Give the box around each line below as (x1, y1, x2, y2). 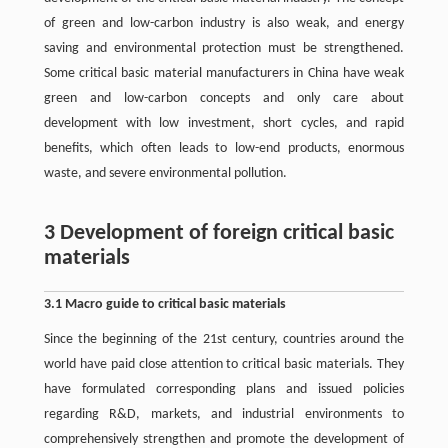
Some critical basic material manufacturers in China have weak (43, 66, 405, 81)
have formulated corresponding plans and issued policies (43, 382, 405, 397)
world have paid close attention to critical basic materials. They (43, 357, 405, 372)
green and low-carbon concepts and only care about (43, 91, 405, 106)
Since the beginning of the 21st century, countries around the (43, 332, 405, 347)
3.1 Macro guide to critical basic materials (43, 297, 286, 312)
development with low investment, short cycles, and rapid (43, 116, 405, 131)
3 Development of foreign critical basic (43, 222, 394, 245)
